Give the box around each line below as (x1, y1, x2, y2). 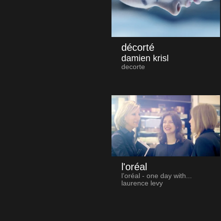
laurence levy (121, 179, 163, 187)
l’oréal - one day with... (121, 172, 192, 180)
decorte (121, 63, 145, 71)
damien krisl (121, 53, 169, 63)
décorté (121, 41, 154, 53)
